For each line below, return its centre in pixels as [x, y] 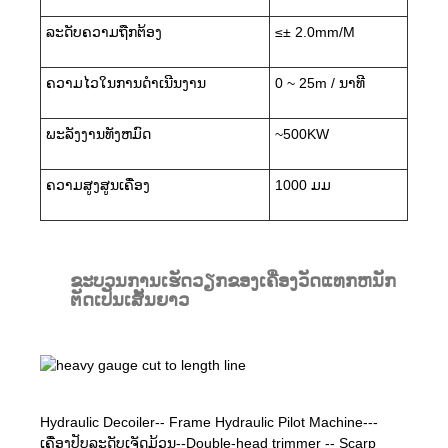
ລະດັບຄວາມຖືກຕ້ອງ [104, 31]
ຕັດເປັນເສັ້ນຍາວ [129, 299]
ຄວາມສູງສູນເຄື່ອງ [98, 184]
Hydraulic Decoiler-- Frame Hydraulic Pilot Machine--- [209, 421]
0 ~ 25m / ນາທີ [320, 82]
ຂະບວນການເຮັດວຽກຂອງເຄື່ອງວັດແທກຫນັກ [233, 280]
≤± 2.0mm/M [315, 31]
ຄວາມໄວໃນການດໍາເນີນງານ [126, 82]
